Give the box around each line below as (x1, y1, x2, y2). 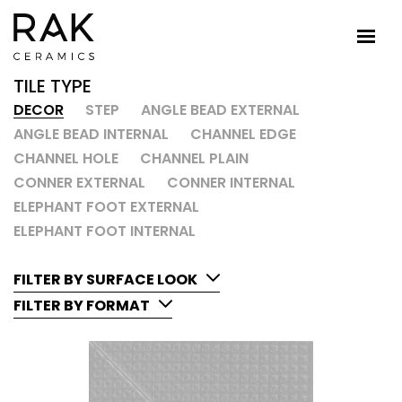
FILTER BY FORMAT (13, 294, 150, 316)
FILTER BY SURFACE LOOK (13, 268, 197, 290)
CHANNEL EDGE (190, 124, 296, 144)
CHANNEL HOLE (13, 148, 118, 169)
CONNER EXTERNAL (13, 172, 145, 193)
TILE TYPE (13, 74, 92, 99)
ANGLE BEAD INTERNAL (13, 124, 169, 144)
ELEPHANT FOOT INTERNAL (13, 221, 196, 241)
